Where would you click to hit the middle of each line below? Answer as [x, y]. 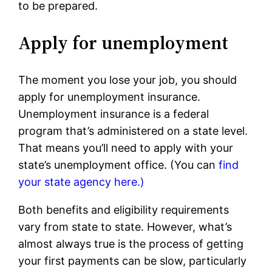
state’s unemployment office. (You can [119, 165]
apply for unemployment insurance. [110, 97]
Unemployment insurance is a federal [114, 114]
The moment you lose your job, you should [128, 80]
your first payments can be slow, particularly [133, 261]
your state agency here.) [82, 182]
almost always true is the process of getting [131, 244]
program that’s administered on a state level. [133, 131]
